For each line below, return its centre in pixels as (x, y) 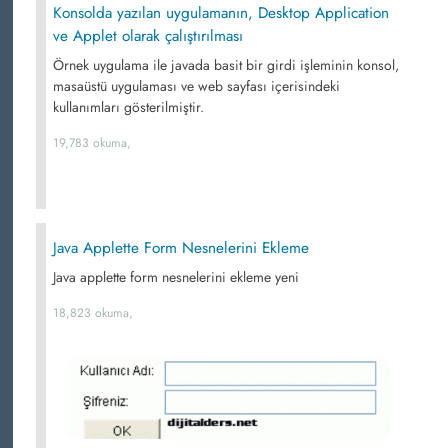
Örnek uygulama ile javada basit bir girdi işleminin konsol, (226, 65)
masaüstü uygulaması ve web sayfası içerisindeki (196, 86)
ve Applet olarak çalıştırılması (148, 36)
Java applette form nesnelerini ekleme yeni (176, 277)
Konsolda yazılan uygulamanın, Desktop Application (221, 13)
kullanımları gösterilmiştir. (128, 107)
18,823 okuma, (93, 313)
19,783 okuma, (92, 143)
